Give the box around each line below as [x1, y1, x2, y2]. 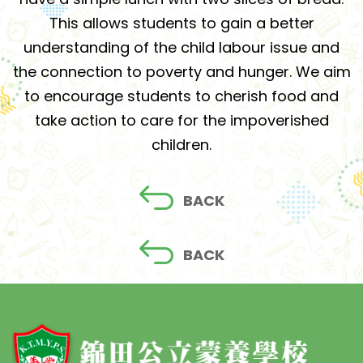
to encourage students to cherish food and [24, 85, 339, 106]
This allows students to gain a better [49, 12, 314, 33]
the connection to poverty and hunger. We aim [12, 61, 351, 82]
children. [152, 134, 211, 155]
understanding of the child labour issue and [23, 36, 340, 58]
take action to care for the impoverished [34, 109, 329, 130]
